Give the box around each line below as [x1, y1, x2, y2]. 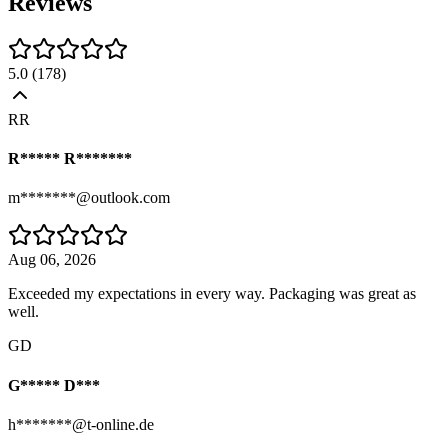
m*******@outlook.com [8, 189, 170, 207]
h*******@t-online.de [8, 415, 154, 433]
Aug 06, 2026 [8, 251, 96, 269]
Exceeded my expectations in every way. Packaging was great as [8, 285, 416, 303]
